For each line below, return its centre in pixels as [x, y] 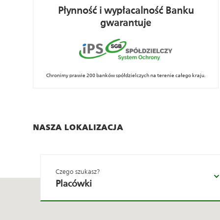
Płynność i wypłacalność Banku [126, 10]
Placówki [74, 184]
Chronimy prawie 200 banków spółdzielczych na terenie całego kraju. [126, 75]
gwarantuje [126, 23]
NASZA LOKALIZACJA [78, 128]
